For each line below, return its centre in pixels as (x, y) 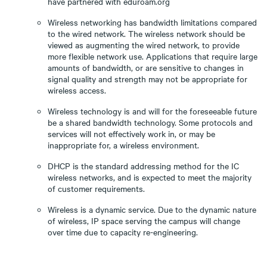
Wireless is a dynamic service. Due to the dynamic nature (152, 209)
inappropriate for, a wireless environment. (123, 145)
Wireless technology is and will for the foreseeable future (152, 111)
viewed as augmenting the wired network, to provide (144, 45)
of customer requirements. (96, 188)
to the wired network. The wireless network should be (146, 33)
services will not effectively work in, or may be (131, 133)
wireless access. (77, 90)
